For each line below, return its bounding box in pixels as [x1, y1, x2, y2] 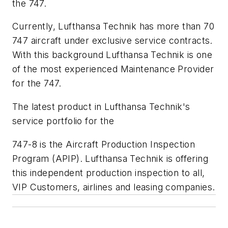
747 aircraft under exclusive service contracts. [12, 35, 213, 46]
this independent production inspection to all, [12, 167, 205, 178]
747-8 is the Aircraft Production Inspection [12, 138, 195, 150]
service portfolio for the [12, 115, 114, 126]
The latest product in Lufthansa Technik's [12, 101, 190, 112]
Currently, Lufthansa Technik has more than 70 [12, 21, 214, 32]
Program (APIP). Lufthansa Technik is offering [12, 153, 208, 164]
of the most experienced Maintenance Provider [12, 64, 214, 75]
